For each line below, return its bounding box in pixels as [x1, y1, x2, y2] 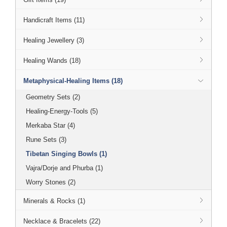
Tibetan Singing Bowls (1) [26, 150, 107, 158]
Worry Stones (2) [26, 178, 75, 186]
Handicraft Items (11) [23, 16, 85, 24]
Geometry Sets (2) [26, 93, 80, 101]
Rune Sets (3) [26, 136, 66, 143]
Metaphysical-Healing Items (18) [23, 77, 123, 85]
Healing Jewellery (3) [23, 36, 84, 44]
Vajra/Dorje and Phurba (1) [26, 164, 103, 172]
